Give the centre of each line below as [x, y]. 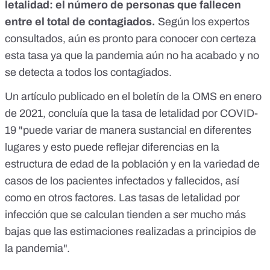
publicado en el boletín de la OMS [138, 97]
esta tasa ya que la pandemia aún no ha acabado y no [132, 56]
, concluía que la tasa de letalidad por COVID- [150, 114]
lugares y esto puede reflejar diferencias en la [112, 147]
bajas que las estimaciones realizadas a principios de [130, 232]
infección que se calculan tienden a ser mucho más [125, 215]
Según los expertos [202, 22]
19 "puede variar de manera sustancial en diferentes [128, 130]
